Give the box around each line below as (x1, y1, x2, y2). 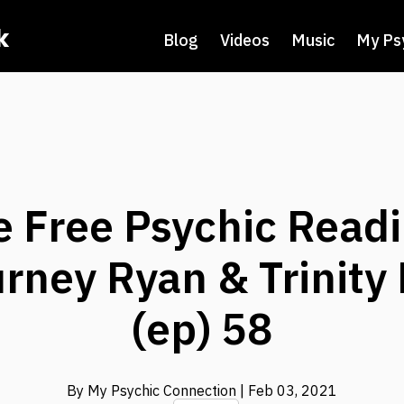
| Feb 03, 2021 (240, 381, 337, 400)
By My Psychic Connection (67, 381, 240, 400)
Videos (220, 30, 271, 50)
